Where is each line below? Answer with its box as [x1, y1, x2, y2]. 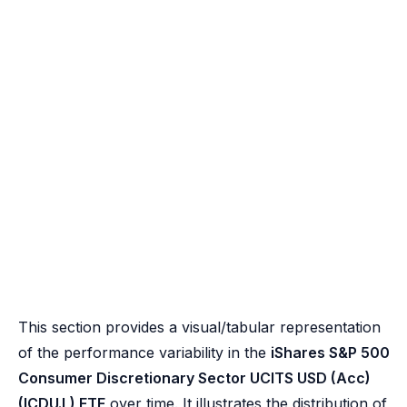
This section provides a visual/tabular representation [18, 317, 381, 336]
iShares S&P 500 [271, 342, 390, 362]
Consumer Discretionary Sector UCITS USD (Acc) [18, 368, 371, 387]
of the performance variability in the [18, 342, 271, 362]
